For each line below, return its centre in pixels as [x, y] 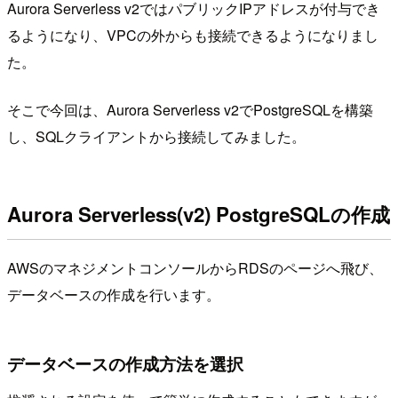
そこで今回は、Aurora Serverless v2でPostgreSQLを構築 [190, 109]
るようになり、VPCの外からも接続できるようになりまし [193, 35]
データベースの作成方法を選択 [125, 363]
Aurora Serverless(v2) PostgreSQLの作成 [199, 215]
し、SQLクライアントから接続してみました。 [156, 136]
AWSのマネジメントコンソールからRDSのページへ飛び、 [195, 268]
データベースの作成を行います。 [114, 295]
